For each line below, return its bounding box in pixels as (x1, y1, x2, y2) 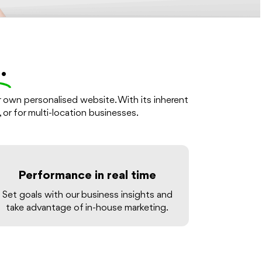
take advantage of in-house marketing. (6, 203, 169, 213)
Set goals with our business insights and (2, 190, 173, 201)
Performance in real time (18, 170, 157, 182)
